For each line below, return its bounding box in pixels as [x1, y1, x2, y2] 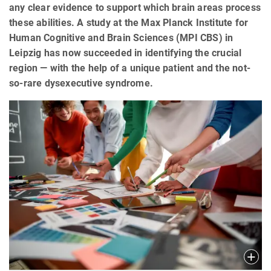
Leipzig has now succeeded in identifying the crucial [9, 47, 242, 59]
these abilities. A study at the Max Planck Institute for [9, 17, 249, 29]
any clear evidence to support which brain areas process [9, 2, 261, 14]
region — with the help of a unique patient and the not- [9, 62, 251, 74]
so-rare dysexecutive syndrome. [9, 77, 153, 90]
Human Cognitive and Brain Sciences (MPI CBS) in [9, 32, 233, 44]
